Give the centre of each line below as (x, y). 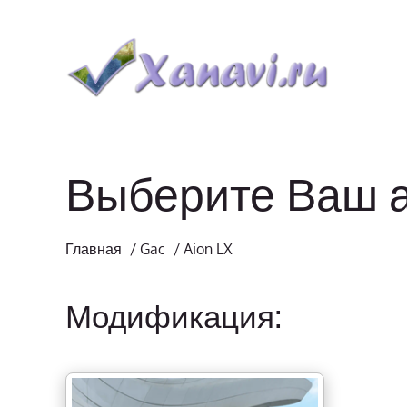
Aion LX (208, 249)
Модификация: (174, 315)
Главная (94, 249)
